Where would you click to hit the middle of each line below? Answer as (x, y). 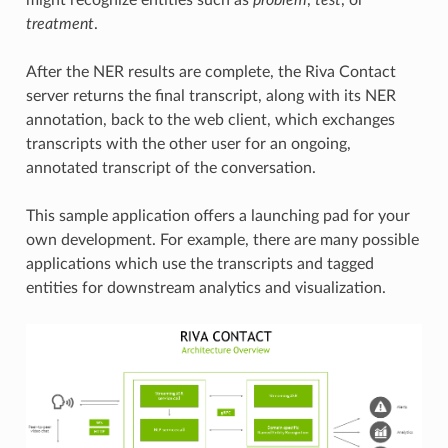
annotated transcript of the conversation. (170, 167)
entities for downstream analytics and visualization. (205, 287)
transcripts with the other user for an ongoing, (188, 143)
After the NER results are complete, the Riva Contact (210, 71)
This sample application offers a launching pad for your (217, 215)
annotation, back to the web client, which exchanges (210, 119)
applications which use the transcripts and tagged (199, 263)
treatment (59, 23)
